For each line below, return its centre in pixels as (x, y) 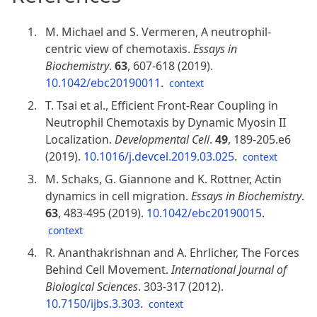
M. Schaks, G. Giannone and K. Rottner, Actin (163, 179)
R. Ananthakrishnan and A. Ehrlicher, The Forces (172, 252)
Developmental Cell (162, 139)
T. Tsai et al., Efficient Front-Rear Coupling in (162, 105)
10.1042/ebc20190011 (103, 82)
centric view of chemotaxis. (119, 48)
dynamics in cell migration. (118, 196)
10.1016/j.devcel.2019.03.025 (159, 156)
